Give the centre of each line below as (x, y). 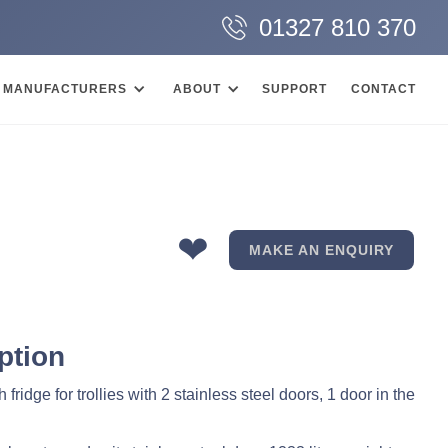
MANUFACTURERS (65, 89)
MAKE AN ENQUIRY (321, 249)
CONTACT (383, 89)
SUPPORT (294, 89)
